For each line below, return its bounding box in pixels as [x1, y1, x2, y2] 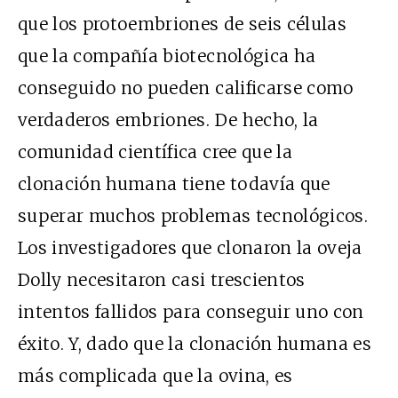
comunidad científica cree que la [18, 140, 292, 163]
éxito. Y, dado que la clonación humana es [18, 332, 372, 354]
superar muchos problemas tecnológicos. [18, 204, 368, 227]
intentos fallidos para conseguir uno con [18, 300, 364, 322]
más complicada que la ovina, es [18, 364, 293, 386]
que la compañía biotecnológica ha [18, 44, 316, 67]
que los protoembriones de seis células [18, 12, 346, 35]
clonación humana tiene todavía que [18, 172, 330, 195]
